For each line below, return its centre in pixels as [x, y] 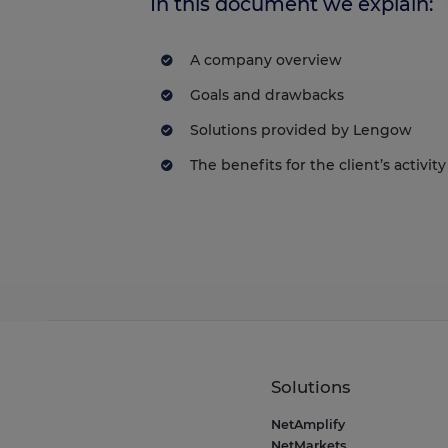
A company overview [266, 60]
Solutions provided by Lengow [301, 130]
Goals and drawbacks [267, 95]
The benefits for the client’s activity [318, 165]
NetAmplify [308, 425]
